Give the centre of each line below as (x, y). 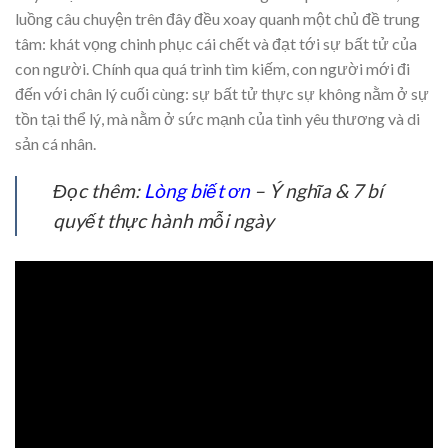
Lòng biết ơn (197, 191)
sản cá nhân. (55, 143)
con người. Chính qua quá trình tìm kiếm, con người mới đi (212, 68)
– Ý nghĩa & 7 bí (316, 191)
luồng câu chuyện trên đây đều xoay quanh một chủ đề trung (217, 18)
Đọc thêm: (98, 191)
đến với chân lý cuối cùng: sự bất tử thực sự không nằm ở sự (222, 93)
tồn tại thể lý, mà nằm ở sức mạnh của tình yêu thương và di (217, 118)
